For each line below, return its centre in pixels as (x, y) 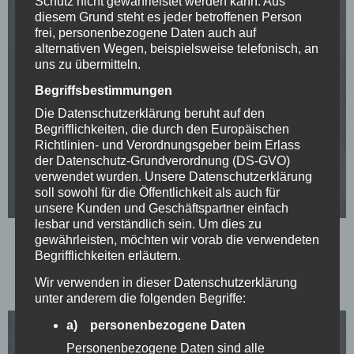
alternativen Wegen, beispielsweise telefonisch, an (176, 49)
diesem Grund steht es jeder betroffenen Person (168, 17)
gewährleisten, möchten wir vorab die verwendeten (177, 240)
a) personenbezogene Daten (156, 326)
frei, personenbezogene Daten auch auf (145, 33)
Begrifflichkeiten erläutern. (107, 256)
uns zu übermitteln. (87, 65)
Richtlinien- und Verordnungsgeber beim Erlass (167, 145)
